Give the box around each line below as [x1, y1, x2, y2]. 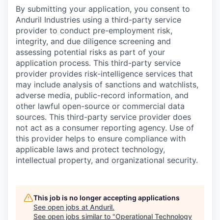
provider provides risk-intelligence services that [16, 69, 193, 79]
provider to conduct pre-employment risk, [16, 26, 172, 36]
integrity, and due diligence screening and [16, 36, 171, 47]
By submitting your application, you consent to [16, 4, 190, 14]
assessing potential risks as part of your [16, 47, 165, 57]
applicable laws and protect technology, [16, 144, 165, 155]
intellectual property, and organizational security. [16, 155, 198, 165]
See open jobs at [33, 203, 90, 212]
